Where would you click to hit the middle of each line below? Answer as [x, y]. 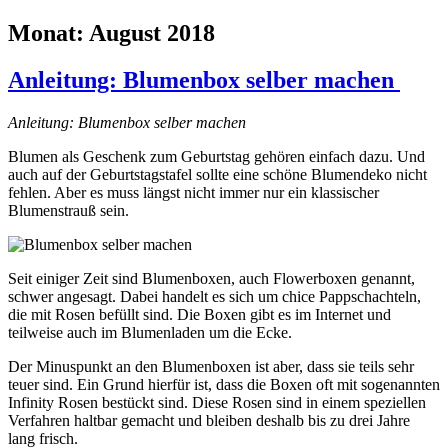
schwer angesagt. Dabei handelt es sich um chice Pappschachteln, [214, 297]
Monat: [48, 33]
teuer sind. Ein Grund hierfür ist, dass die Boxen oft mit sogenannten [224, 385]
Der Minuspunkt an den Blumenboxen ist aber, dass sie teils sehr [211, 367]
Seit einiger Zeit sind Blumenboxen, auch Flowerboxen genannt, [211, 279]
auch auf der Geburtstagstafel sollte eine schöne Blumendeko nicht [217, 175]
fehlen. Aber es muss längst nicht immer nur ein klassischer [193, 193]
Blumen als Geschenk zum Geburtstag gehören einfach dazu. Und [216, 157]
